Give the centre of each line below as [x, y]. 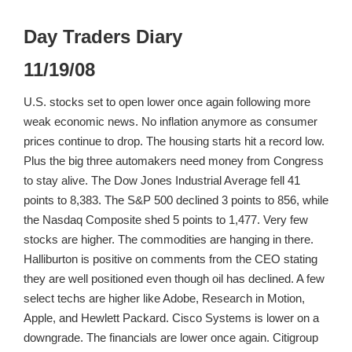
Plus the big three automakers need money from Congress [174, 160]
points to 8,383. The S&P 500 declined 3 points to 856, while [176, 200]
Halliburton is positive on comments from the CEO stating [170, 258]
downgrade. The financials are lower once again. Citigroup [171, 337]
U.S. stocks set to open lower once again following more [167, 101]
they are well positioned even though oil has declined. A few [174, 278]
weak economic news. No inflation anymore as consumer [170, 121]
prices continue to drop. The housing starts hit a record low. [174, 141]
